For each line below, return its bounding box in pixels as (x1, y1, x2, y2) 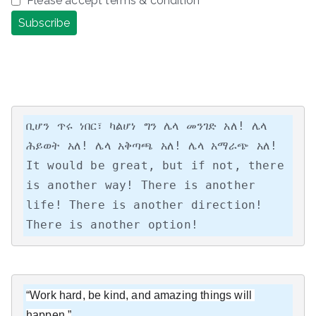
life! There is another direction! (26, 198, 263, 212)
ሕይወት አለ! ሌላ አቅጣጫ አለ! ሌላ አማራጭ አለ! (26, 139, 278, 153)
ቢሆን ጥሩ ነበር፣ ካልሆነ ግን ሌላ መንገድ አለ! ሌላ (26, 119, 267, 133)
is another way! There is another (26, 178, 256, 193)
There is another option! (26, 218, 198, 232)
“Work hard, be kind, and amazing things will (26, 289, 253, 302)
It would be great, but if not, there (26, 159, 284, 173)
